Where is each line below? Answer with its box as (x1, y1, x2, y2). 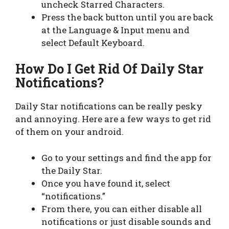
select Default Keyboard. (41, 36, 145, 49)
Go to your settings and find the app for (41, 151, 212, 164)
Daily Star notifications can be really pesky (15, 100, 202, 112)
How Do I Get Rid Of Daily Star (15, 60, 203, 78)
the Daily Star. (41, 164, 104, 176)
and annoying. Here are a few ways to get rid (15, 113, 211, 125)
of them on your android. (15, 126, 124, 138)
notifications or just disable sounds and (41, 215, 211, 227)
